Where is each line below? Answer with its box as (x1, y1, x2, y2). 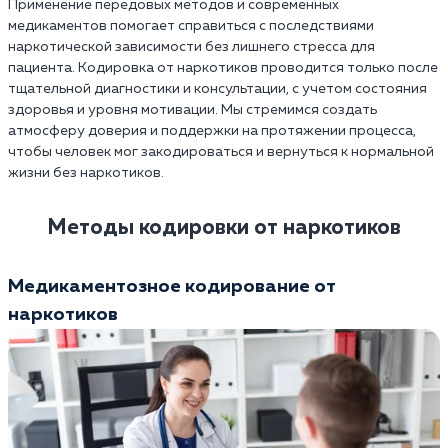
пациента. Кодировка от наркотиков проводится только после (8, 60, 438, 75)
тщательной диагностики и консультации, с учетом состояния (8, 81, 427, 96)
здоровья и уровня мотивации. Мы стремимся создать (8, 102, 377, 117)
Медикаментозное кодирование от (8, 276, 336, 296)
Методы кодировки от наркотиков (47, 216, 401, 239)
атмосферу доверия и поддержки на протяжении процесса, (8, 123, 416, 138)
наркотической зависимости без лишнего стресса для (8, 39, 375, 54)
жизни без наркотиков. (8, 165, 164, 180)
